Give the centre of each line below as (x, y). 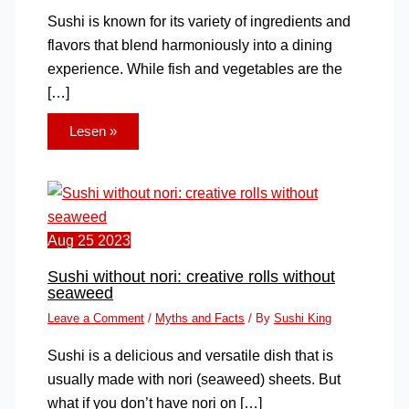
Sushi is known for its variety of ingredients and (199, 21)
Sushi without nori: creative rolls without (191, 277)
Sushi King (302, 319)
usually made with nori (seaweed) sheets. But (194, 378)
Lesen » (93, 132)
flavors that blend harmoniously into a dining (189, 44)
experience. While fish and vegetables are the (194, 68)
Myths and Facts (199, 319)
